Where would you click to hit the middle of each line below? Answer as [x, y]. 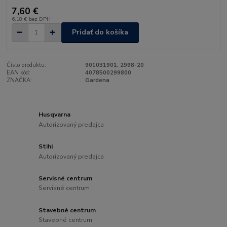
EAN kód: [19, 72]
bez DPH [40, 19]
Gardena [97, 80]
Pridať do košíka [100, 32]
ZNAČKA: [20, 80]
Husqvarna [55, 115]
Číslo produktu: [27, 65]
